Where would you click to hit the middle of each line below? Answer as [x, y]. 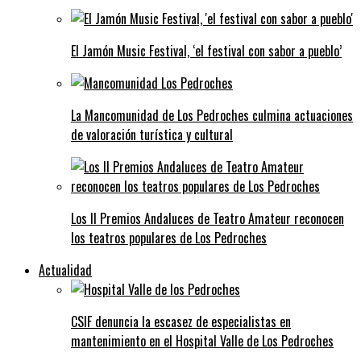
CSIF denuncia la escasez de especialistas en [181, 321]
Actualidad [65, 270]
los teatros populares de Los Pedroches [169, 237]
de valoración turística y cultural [152, 134]
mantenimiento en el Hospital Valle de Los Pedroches [202, 340]
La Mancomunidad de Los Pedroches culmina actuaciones [212, 115]
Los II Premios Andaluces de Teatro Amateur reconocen [207, 218]
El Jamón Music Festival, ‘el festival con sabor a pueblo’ [206, 50]
